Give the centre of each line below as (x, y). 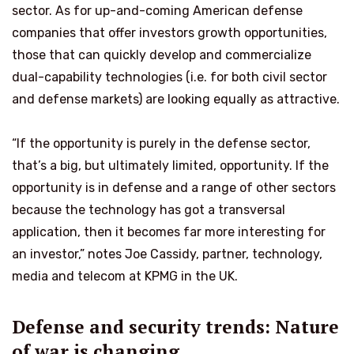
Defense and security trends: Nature (175, 327)
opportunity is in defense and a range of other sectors (174, 188)
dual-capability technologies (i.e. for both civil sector (169, 77)
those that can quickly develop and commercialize (162, 55)
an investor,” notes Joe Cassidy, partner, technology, (167, 254)
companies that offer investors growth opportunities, (169, 33)
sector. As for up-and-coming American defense (157, 11)
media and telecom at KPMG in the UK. (125, 276)
